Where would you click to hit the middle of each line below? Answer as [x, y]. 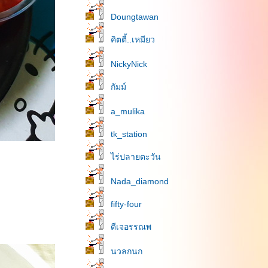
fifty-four [126, 204]
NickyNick [129, 64]
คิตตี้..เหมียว [133, 39]
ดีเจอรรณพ [131, 227]
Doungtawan [135, 17]
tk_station [129, 134]
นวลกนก [127, 251]
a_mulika [128, 111]
